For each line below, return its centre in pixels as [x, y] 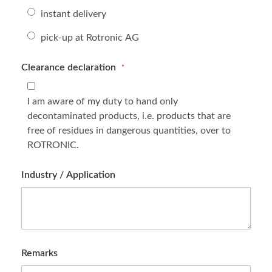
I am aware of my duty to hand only [103, 101]
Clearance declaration [70, 67]
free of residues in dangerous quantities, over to [129, 131]
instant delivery [73, 14]
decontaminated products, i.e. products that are [129, 116]
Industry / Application [68, 175]
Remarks [39, 253]
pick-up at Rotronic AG [90, 38]
